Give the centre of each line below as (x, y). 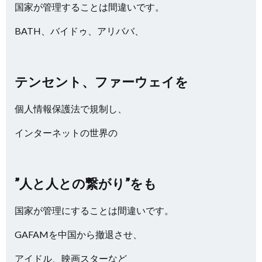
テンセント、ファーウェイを (101, 82)
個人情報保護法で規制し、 (71, 108)
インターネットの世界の (66, 132)
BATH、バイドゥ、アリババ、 (79, 31)
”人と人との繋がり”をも (86, 183)
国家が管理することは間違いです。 (89, 7)
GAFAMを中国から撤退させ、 (78, 234)
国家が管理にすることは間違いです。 (94, 210)
